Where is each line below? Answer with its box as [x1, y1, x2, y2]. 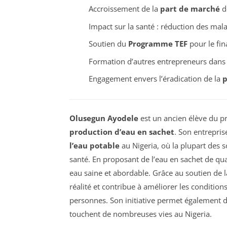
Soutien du [88, 39, 128, 49]
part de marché [160, 4, 220, 14]
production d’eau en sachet [69, 126, 174, 137]
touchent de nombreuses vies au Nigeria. [69, 208, 212, 219]
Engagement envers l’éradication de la [88, 73, 222, 84]
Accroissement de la [88, 4, 160, 14]
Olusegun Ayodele [69, 112, 138, 123]
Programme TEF [128, 39, 187, 49]
